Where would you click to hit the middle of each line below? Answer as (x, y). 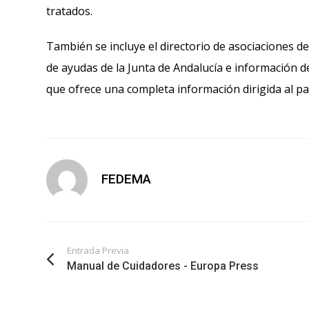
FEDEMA (126, 179)
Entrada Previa (98, 250)
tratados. (69, 11)
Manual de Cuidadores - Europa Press (163, 266)
